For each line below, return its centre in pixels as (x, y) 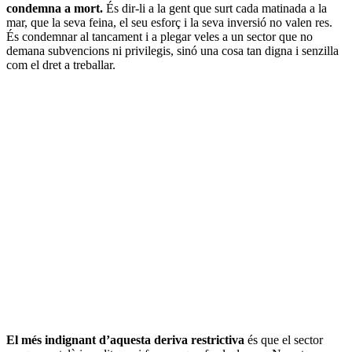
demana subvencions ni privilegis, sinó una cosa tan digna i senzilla (172, 50)
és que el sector (284, 339)
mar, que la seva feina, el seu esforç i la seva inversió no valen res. (169, 22)
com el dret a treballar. (61, 64)
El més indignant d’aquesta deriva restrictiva (125, 339)
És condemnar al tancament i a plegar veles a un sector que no (159, 36)
